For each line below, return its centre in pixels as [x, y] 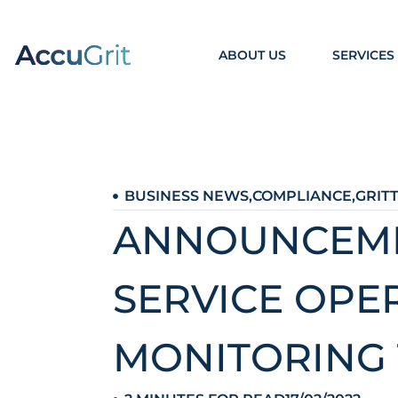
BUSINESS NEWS [186, 196]
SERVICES [363, 55]
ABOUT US [252, 55]
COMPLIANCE [302, 196]
